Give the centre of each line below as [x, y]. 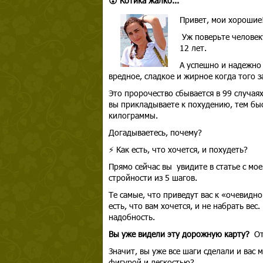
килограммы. [133, 115]
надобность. [131, 217]
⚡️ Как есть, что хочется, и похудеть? [178, 149]
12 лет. [193, 48]
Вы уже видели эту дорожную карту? [179, 234]
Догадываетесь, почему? [155, 132]
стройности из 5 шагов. [154, 178]
